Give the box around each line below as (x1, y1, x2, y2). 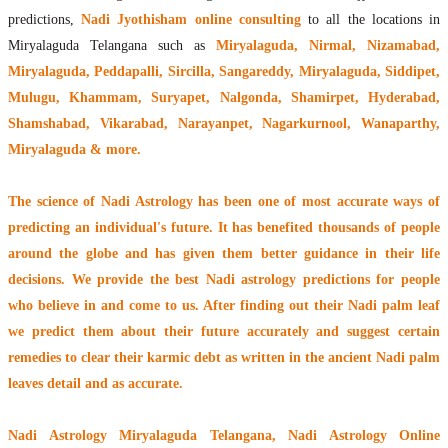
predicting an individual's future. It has (8, 220, 258, 236)
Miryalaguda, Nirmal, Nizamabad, (216, 38, 440, 54)
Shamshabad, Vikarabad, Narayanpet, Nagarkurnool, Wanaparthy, (8, 116, 440, 132)
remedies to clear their (8, 350, 147, 366)
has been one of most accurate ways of (192, 194, 441, 210)
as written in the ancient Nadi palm (221, 350, 440, 366)
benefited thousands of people (257, 220, 441, 236)
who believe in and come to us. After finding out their (8, 298, 348, 314)
